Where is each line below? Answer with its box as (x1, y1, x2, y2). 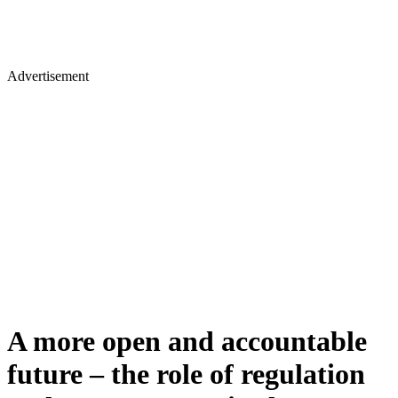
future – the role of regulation (7, 358, 365, 391)
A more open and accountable (7, 325, 367, 358)
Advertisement (7, 68, 89, 84)
